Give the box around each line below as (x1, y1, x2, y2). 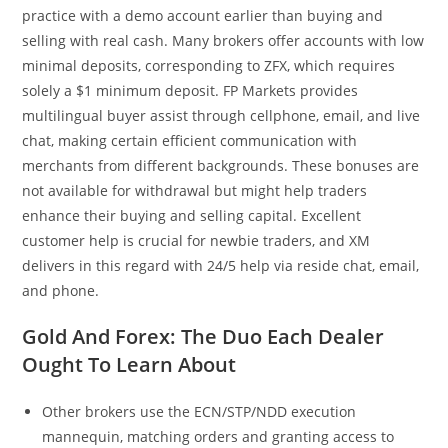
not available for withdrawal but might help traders (22, 181, 368, 200)
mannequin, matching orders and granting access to (42, 427, 395, 446)
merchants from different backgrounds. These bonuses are (22, 156, 420, 175)
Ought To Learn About (22, 351, 237, 378)
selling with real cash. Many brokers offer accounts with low (22, 31, 425, 50)
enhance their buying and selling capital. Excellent (22, 206, 362, 225)
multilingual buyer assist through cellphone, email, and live (22, 106, 421, 125)
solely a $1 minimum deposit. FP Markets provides (22, 81, 359, 100)
